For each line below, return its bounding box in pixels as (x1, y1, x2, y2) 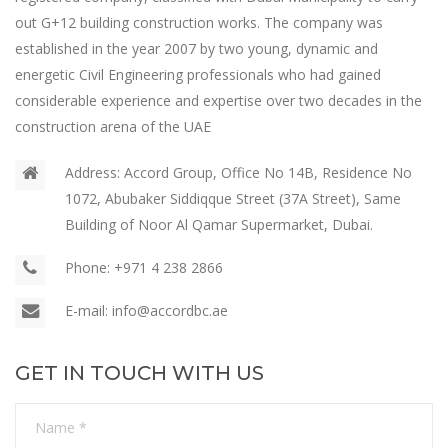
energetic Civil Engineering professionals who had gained (15, 65, 381, 84)
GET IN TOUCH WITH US (15, 361, 264, 385)
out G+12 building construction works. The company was (15, 13, 383, 32)
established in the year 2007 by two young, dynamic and (15, 39, 378, 58)
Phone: (65, 258, 110, 277)
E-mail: (65, 301, 108, 320)
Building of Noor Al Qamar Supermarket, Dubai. (65, 215, 373, 234)
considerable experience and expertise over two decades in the (15, 91, 422, 110)
